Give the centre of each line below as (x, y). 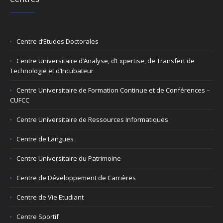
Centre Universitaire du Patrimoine (69, 159)
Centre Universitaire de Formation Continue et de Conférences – (113, 90)
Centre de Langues (45, 139)
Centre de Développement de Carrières (76, 178)
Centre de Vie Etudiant (50, 197)
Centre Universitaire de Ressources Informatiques (93, 120)
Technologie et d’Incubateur (52, 71)
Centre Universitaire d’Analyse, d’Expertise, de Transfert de (106, 61)
